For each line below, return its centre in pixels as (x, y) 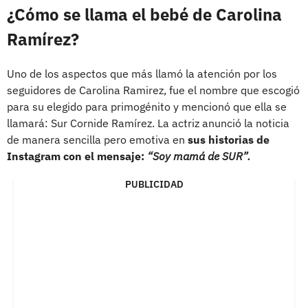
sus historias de (229, 140)
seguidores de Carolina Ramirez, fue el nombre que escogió (153, 90)
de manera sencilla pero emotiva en (97, 140)
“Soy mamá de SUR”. (199, 156)
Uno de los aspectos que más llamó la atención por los (142, 74)
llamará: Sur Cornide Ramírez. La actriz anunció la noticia (148, 123)
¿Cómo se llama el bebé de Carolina (144, 15)
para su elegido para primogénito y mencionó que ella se (147, 107)
